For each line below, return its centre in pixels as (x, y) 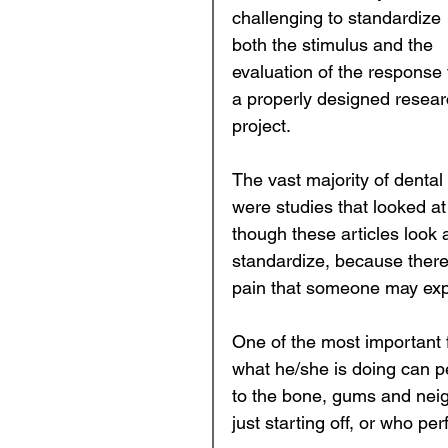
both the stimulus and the (335, 44)
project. (266, 125)
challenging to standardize (339, 17)
